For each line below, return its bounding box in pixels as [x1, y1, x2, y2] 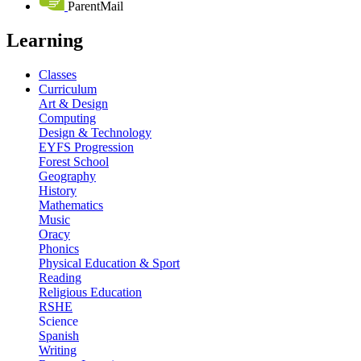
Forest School [39, 154, 109, 168]
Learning [6, 29, 83, 51]
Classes [39, 67, 77, 81]
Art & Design [39, 96, 108, 110]
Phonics [39, 241, 79, 255]
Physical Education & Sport [39, 255, 180, 270]
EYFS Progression [39, 139, 134, 154]
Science [39, 313, 78, 328]
